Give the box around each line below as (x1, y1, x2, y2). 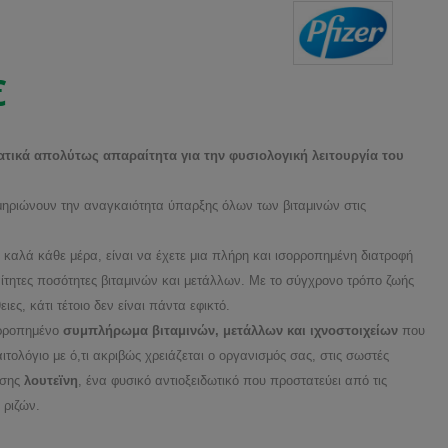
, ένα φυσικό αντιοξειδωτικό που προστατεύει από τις (78, 372, 387, 388)
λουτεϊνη (24, 372, 78, 388)
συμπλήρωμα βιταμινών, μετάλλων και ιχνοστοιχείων (59, 322, 398, 338)
